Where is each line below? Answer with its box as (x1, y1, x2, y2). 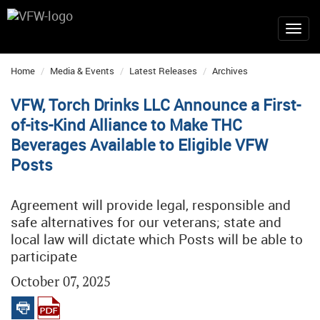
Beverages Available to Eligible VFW (11, 134, 268, 155)
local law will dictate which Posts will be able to (11, 230, 303, 249)
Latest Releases (129, 64, 197, 77)
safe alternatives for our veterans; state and (11, 213, 281, 231)
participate (11, 247, 77, 266)
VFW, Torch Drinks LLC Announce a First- (11, 94, 301, 115)
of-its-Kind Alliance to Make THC (11, 114, 242, 135)
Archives (212, 64, 248, 77)
